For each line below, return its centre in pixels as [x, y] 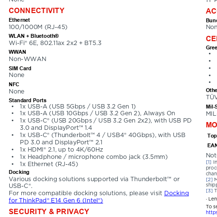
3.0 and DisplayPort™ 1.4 [56, 128]
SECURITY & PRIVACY [49, 211]
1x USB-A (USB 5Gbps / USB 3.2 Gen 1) [78, 106]
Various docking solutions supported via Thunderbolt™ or [95, 179]
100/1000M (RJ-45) [38, 27]
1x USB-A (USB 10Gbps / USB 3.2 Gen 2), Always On [97, 114]
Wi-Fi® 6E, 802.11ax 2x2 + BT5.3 [55, 43]
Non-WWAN [28, 59]
